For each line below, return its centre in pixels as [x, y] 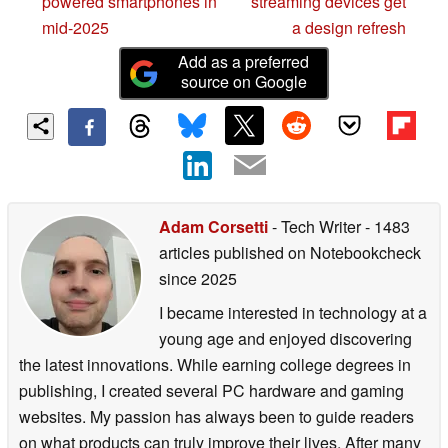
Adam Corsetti [213, 226]
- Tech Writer [316, 226]
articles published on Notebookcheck [290, 252]
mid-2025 [75, 28]
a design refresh [349, 28]
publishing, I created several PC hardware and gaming [211, 390]
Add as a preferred [244, 62]
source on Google [243, 82]
